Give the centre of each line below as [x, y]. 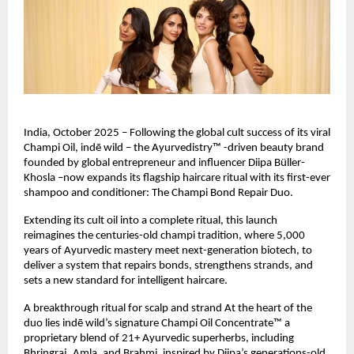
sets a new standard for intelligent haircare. [126, 281]
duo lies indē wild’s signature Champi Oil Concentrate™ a [157, 324]
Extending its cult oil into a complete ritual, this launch [151, 221]
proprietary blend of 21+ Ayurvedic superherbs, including [159, 339]
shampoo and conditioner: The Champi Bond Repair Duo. [158, 194]
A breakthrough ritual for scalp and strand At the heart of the [168, 309]
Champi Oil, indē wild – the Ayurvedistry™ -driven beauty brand [174, 149]
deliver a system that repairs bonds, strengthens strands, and [168, 266]
